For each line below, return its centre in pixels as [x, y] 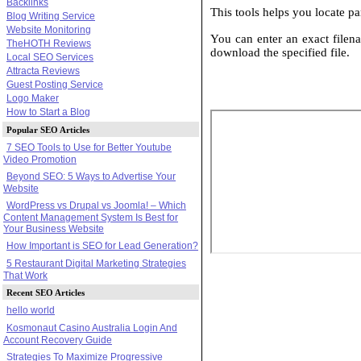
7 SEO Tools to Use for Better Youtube [89, 147]
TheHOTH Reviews [49, 44]
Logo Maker [33, 98]
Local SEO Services [50, 57]
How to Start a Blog [48, 112]
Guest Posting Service [55, 85]
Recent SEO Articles [46, 293]
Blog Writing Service [51, 16]
